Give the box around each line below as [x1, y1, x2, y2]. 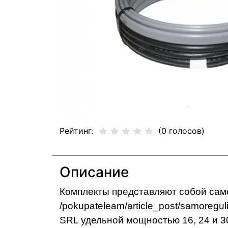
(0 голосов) [158, 125, 205, 136]
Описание [60, 163, 129, 181]
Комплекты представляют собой [60, 186, 209, 197]
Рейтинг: [60, 125, 94, 136]
